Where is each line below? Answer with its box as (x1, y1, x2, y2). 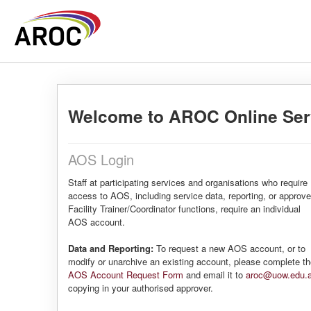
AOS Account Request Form (68, 268, 183, 281)
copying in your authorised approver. (68, 281, 213, 294)
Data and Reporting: (68, 242, 153, 255)
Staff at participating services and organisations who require (68, 176, 308, 189)
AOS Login (68, 149, 134, 169)
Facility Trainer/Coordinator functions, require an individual (68, 202, 301, 215)
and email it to (183, 268, 246, 281)
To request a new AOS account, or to (153, 242, 305, 255)
